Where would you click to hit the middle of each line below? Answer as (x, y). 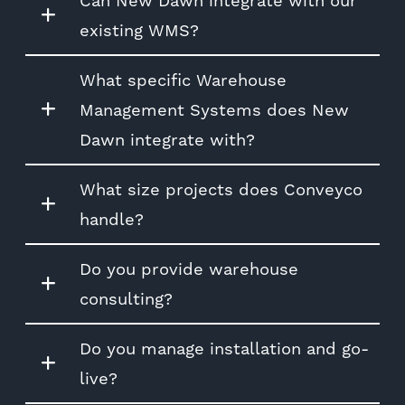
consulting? (126, 298)
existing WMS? (139, 30)
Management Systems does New (214, 109)
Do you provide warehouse (189, 268)
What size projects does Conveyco (221, 189)
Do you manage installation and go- (224, 348)
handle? (112, 219)
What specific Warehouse (183, 80)
